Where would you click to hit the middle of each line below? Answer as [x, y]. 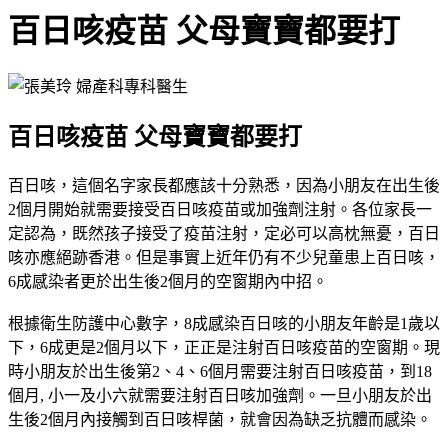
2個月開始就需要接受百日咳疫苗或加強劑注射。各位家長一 [220, 209]
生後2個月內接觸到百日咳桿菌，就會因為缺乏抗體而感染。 [220, 419]
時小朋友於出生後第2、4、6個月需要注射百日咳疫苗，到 [212, 371]
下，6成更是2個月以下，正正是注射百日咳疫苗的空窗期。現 [224, 347]
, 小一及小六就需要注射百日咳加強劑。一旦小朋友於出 [236, 395]
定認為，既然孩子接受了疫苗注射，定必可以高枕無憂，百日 [224, 233]
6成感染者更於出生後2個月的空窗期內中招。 [168, 281]
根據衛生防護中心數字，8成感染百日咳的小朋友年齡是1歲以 [224, 323]
